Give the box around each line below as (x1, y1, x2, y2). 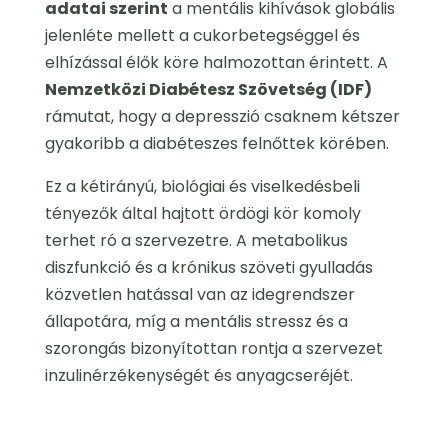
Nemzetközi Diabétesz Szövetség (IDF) (44, 78, 372, 102)
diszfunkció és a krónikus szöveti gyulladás (44, 256, 373, 280)
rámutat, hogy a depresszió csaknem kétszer (44, 105, 400, 129)
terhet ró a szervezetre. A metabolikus (44, 229, 348, 253)
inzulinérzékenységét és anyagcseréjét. (44, 364, 353, 388)
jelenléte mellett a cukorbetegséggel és (44, 24, 360, 48)
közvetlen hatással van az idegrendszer (44, 283, 355, 307)
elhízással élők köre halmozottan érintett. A (44, 51, 388, 75)
